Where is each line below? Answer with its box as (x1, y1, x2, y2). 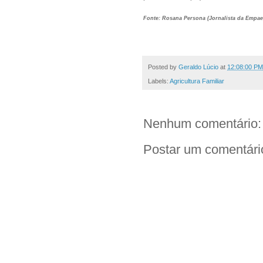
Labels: (148, 77, 170, 85)
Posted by (148, 63, 178, 71)
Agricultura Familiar (170, 77, 224, 85)
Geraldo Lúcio (178, 63, 218, 71)
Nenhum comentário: (143, 116, 261, 131)
